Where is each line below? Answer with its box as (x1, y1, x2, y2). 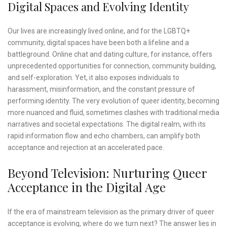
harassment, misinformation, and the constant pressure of (8, 85, 195, 94)
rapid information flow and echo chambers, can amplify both (8, 132, 200, 140)
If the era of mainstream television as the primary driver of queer (8, 208, 214, 216)
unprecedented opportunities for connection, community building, (8, 62, 216, 70)
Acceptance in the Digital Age (8, 179, 166, 196)
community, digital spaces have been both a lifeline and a (8, 39, 189, 47)
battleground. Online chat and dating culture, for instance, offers (8, 50, 212, 59)
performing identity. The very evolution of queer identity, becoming (8, 97, 219, 105)
